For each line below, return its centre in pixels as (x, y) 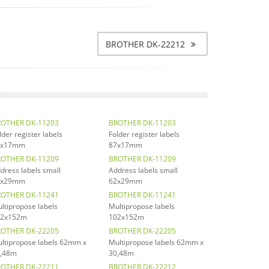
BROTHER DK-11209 (142, 159)
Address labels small (143, 170)
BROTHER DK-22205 (142, 231)
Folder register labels (144, 134)
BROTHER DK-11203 (142, 122)
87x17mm (125, 145)
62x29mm (125, 181)
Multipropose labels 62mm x (156, 242)
